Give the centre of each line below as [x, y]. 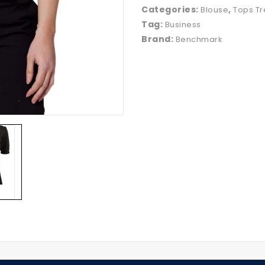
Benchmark [199, 39]
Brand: [159, 39]
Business [183, 24]
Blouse [214, 9]
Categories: [171, 9]
